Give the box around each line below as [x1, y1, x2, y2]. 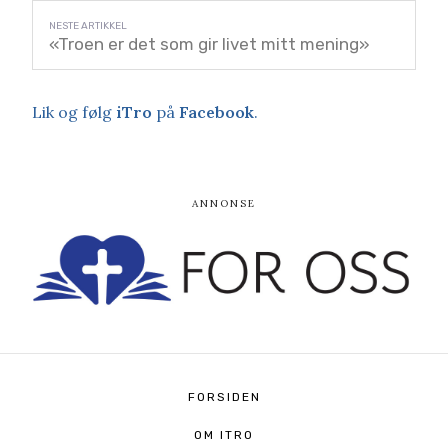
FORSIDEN [187, 390, 261, 405]
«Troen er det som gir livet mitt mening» [49, 33, 370, 54]
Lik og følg [32, 101, 116, 122]
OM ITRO [194, 428, 254, 443]
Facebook [179, 101, 254, 122]
